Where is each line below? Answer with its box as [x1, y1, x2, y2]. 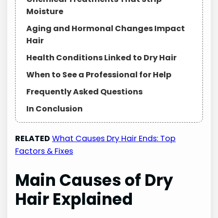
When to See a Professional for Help [26, 69, 172, 80]
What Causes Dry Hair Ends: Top [52, 132, 176, 144]
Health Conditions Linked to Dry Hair [26, 52, 177, 63]
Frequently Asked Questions [26, 86, 143, 97]
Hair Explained [15, 188, 133, 210]
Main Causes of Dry [15, 169, 174, 191]
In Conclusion [26, 103, 83, 114]
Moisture [26, 5, 64, 17]
